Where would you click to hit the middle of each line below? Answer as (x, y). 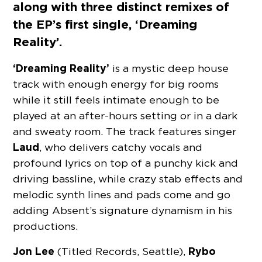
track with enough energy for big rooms (116, 84)
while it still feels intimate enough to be (116, 100)
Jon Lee (34, 251)
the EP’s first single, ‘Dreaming (105, 24)
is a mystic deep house (169, 68)
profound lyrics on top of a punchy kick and (126, 163)
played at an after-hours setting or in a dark (125, 116)
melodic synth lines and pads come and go (122, 195)
